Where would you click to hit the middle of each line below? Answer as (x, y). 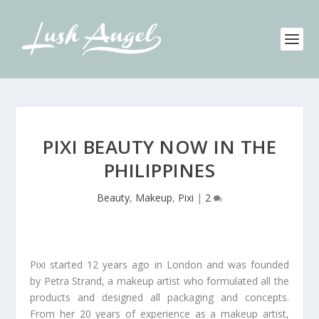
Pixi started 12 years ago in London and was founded (159, 265)
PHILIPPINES (159, 170)
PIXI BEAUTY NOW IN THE (159, 147)
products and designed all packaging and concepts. (159, 297)
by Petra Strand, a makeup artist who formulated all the (159, 281)
